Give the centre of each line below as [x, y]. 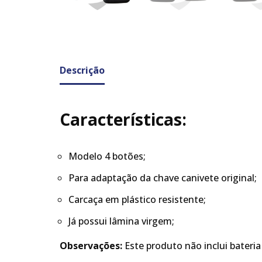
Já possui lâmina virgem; [121, 221]
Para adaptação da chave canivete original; [163, 178]
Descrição [82, 70]
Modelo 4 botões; [107, 156]
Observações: [92, 246]
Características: [123, 120]
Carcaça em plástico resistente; [137, 200]
